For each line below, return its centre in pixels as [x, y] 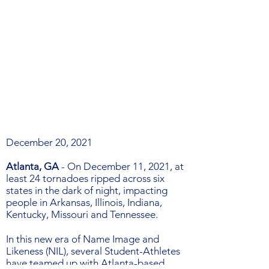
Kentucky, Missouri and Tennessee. [82, 214]
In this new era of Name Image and [83, 239]
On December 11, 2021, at [125, 166]
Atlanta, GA [32, 166]
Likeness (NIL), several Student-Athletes [93, 251]
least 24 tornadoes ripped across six [85, 178]
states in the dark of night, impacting [87, 190]
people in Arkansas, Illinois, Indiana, [84, 202]
